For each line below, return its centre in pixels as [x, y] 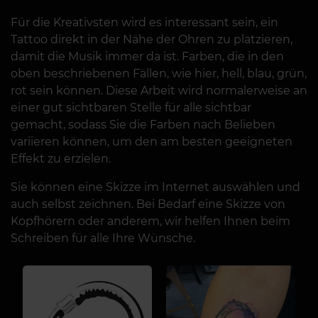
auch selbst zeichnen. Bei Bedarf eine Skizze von [148, 204]
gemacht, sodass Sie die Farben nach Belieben [143, 125]
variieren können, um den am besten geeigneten [152, 142]
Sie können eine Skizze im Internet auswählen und [155, 187]
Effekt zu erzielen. [61, 159]
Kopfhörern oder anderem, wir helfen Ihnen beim [150, 221]
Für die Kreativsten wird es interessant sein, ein [144, 23]
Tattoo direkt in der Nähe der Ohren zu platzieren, [152, 40]
